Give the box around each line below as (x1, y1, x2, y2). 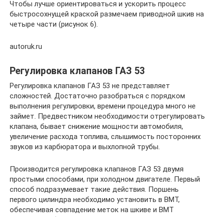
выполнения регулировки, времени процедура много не (10, 102, 196, 110)
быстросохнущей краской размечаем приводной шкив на (10, 10, 204, 18)
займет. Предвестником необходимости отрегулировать (10, 112, 205, 121)
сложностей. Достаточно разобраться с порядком (10, 92, 185, 100)
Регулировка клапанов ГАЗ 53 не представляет (10, 81, 170, 90)
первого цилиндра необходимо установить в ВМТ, (10, 195, 180, 204)
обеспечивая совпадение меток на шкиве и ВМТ (10, 205, 174, 214)
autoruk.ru (10, 42, 42, 51)
